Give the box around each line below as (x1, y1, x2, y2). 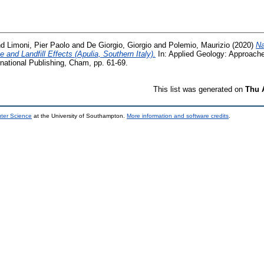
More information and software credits (127, 112, 229, 119)
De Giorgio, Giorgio (87, 40, 151, 49)
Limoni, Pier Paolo (7, 40, 70, 49)
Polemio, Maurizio (169, 40, 230, 49)
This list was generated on (153, 84, 245, 94)
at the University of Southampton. (32, 112, 127, 119)
